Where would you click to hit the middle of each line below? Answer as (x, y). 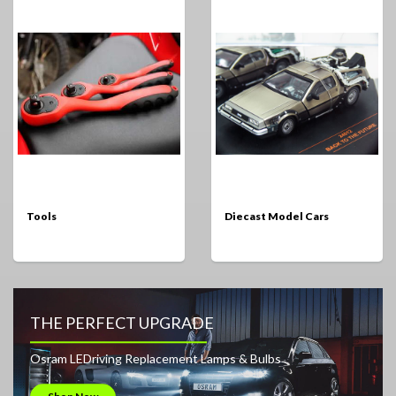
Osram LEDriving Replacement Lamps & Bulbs (155, 359)
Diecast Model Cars (277, 216)
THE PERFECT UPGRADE (122, 323)
